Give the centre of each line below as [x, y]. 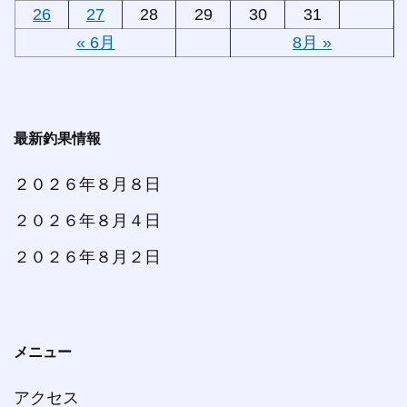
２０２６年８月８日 [87, 184]
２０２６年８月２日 [87, 257]
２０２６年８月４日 [87, 220]
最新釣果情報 [57, 138]
